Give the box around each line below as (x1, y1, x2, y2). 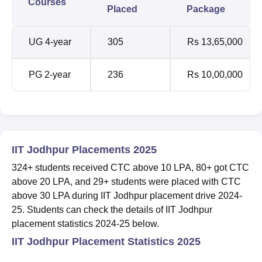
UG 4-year (29, 36, 71, 47)
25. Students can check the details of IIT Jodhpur (12, 204, 212, 215)
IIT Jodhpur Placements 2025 (12, 143, 157, 156)
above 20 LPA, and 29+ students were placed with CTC (12, 176, 241, 187)
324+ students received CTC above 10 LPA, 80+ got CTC (12, 162, 249, 173)
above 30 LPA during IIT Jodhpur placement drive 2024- (12, 190, 242, 201)
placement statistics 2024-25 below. (12, 218, 164, 229)
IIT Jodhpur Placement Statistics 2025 (12, 235, 201, 247)
